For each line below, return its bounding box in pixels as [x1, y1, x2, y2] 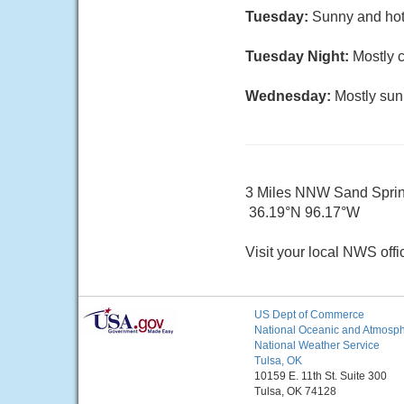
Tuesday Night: [245, 49, 353, 64]
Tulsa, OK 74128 [254, 385, 336, 398]
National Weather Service [254, 339, 380, 352]
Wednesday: [245, 88, 335, 104]
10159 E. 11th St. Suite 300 [254, 370, 387, 382]
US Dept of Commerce [254, 308, 364, 321]
